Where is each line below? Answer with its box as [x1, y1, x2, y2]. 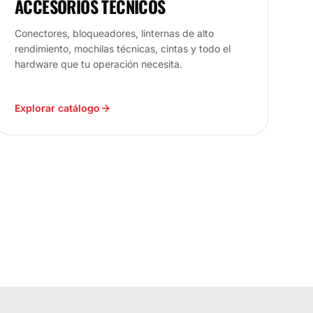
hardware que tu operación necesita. [15, 57, 182, 70]
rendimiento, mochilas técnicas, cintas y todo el [15, 42, 231, 54]
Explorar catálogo [15, 101, 100, 114]
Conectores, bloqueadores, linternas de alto [15, 27, 214, 39]
